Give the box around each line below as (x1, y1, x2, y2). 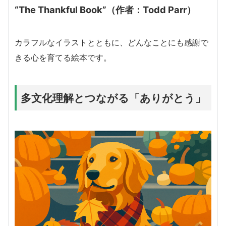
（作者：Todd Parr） (106, 4, 196, 15)
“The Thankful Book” (15, 4, 106, 15)
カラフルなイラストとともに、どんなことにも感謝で (15, 37, 208, 47)
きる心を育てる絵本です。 (15, 52, 111, 63)
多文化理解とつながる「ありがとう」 (21, 91, 206, 104)
